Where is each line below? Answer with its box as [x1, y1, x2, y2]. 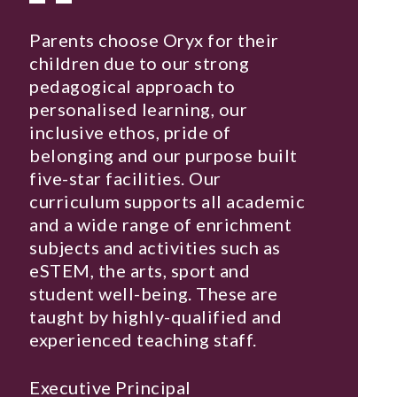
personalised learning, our [29, 98, 248, 121]
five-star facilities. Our [29, 167, 222, 190]
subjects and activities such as [29, 237, 281, 259]
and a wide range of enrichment [29, 214, 292, 236]
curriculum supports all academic [29, 191, 306, 213]
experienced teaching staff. [29, 329, 257, 351]
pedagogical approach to [29, 75, 236, 97]
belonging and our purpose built [29, 144, 298, 167]
